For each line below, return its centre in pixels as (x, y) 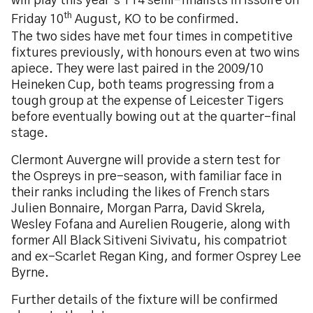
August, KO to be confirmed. (155, 20)
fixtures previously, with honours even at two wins (155, 53)
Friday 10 (37, 20)
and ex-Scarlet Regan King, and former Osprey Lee (156, 257)
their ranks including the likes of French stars (140, 193)
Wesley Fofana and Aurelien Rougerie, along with (151, 225)
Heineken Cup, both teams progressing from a (143, 85)
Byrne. (30, 273)
